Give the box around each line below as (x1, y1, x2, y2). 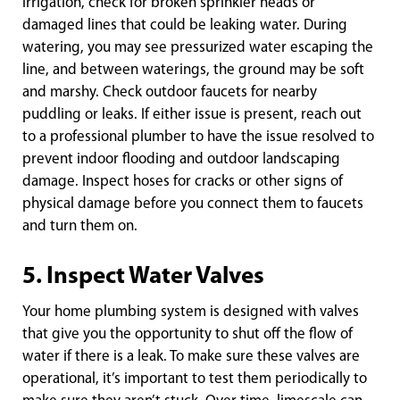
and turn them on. (22, 219, 137, 234)
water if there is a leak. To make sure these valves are (22, 349, 360, 364)
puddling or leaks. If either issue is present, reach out (22, 107, 362, 122)
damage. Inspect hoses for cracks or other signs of (22, 174, 343, 189)
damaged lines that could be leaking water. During (22, 18, 347, 33)
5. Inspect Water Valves (22, 265, 264, 289)
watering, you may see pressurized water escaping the (22, 40, 373, 55)
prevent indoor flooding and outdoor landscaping (22, 152, 340, 167)
